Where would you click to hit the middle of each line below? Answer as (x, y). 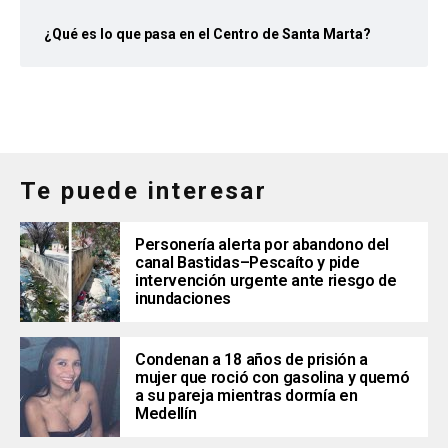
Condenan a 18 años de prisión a (252, 360)
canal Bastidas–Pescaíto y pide (247, 263)
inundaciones (183, 299)
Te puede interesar (144, 191)
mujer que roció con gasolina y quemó (272, 378)
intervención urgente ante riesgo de (266, 281)
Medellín (166, 414)
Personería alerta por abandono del (262, 245)
